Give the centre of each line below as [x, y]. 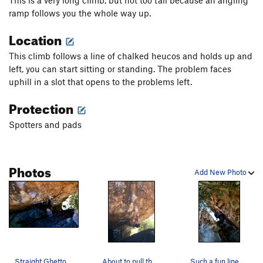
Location [36, 38]
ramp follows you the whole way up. [80, 13]
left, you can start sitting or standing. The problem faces [120, 68]
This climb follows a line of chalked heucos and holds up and [131, 55]
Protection [42, 106]
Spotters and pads [45, 124]
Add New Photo [221, 172]
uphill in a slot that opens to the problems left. [100, 81]
